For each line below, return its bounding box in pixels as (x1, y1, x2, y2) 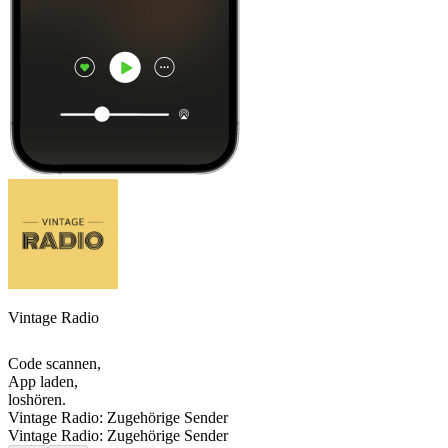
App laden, (8, 373, 78, 391)
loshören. (8, 391, 66, 409)
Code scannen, (8, 355, 101, 373)
